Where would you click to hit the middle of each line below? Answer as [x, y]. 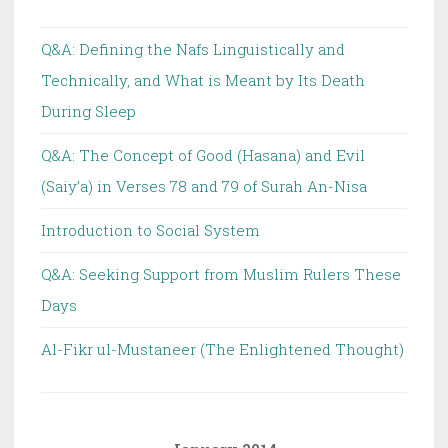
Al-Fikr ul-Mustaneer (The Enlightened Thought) [222, 348]
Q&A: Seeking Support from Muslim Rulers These [221, 273]
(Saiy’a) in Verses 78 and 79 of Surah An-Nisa [204, 185]
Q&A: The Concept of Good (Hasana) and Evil [203, 154]
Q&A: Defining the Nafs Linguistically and [193, 48]
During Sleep [88, 110]
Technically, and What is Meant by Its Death [203, 79]
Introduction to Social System [150, 229]
